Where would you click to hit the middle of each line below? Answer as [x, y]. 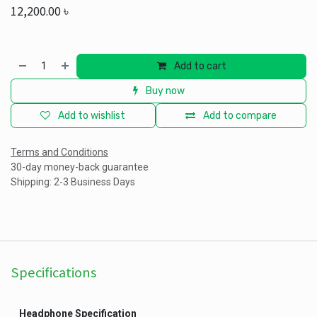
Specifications [53, 272]
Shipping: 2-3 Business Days [73, 182]
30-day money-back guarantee [80, 167]
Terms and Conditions [59, 152]
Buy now [164, 91]
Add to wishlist [92, 116]
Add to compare [240, 116]
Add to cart [199, 66]
